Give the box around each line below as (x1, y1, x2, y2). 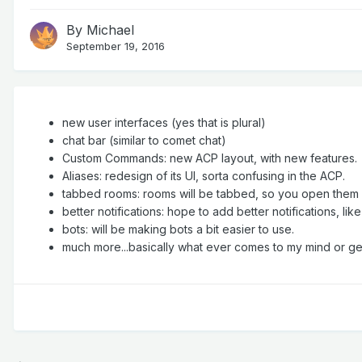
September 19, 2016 (66, 40, 165, 53)
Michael (86, 22, 134, 39)
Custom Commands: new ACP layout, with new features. (62, 151, 360, 166)
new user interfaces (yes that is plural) (62, 116, 266, 130)
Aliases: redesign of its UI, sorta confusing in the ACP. (62, 169, 345, 183)
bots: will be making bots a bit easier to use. (62, 222, 294, 237)
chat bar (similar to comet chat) (62, 133, 226, 148)
